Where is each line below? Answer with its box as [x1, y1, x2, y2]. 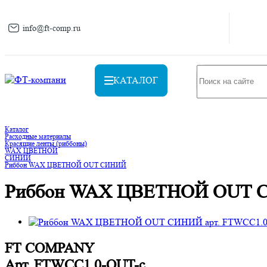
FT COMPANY [5, 240, 94, 256]
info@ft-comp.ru [23, 23, 80, 33]
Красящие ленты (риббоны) [5, 139, 87, 148]
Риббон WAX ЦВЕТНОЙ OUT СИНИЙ [5, 160, 126, 169]
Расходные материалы [5, 132, 71, 141]
